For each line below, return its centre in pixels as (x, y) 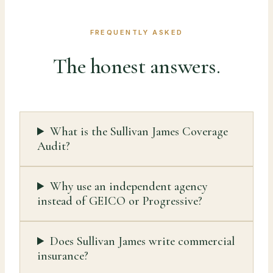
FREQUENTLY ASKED (136, 33)
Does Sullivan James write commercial (143, 242)
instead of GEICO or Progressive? (120, 201)
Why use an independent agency (129, 187)
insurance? (63, 256)
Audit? (54, 147)
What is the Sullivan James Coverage (139, 132)
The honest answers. (136, 66)
